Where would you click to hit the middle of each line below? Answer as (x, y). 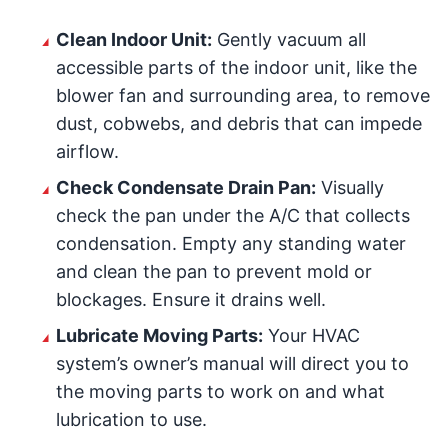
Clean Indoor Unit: (134, 39)
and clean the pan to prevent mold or (214, 271)
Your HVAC (311, 335)
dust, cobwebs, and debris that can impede (239, 123)
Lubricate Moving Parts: (159, 335)
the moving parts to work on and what (220, 391)
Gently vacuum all (289, 39)
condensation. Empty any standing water (231, 243)
